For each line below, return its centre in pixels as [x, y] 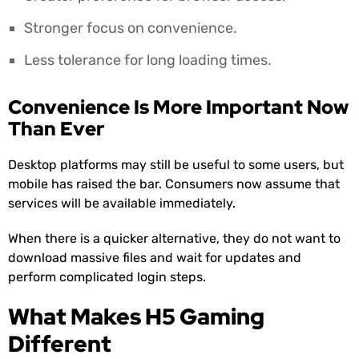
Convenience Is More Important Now [178, 107]
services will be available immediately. [122, 204]
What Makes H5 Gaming [136, 317]
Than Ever [56, 129]
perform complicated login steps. [107, 277]
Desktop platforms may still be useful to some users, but [176, 165]
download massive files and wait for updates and [155, 258]
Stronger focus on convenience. [131, 28]
